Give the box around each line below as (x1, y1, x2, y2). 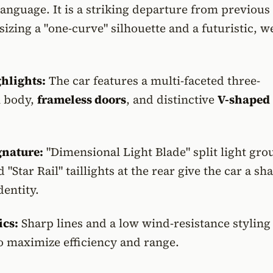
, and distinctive (126, 91, 218, 107)
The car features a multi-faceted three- (45, 73, 260, 88)
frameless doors (37, 91, 126, 107)
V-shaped (217, 91, 270, 107)
